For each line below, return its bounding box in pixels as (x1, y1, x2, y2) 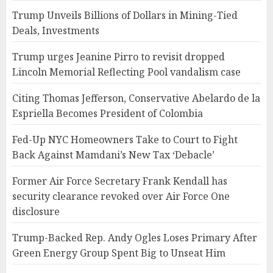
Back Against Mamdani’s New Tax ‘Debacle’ (12, 148, 214, 162)
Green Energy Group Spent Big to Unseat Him (12, 246, 225, 260)
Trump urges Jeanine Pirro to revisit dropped (12, 50, 225, 64)
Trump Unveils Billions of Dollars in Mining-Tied (12, 9, 238, 23)
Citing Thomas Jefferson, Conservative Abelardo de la (12, 91, 260, 105)
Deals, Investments (12, 24, 99, 38)
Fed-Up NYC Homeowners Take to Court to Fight (12, 133, 238, 147)
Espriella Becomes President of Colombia (12, 107, 203, 121)
